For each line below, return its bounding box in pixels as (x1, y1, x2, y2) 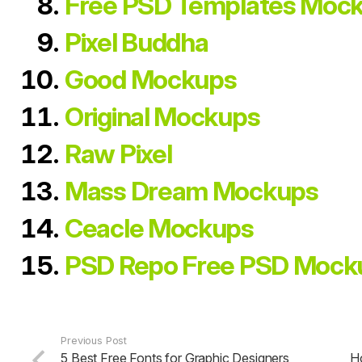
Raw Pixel (65, 138, 172, 170)
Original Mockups (65, 101, 260, 133)
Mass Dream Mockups (65, 175, 318, 207)
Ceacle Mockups (65, 213, 254, 244)
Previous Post (61, 335, 128, 347)
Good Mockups (65, 64, 237, 95)
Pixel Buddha (65, 27, 208, 58)
